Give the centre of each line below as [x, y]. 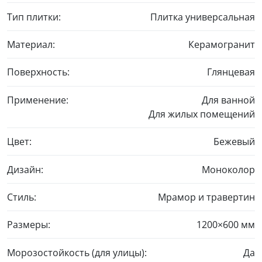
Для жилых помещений [202, 114]
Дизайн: [25, 169]
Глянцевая [231, 72]
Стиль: [22, 197]
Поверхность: [38, 72]
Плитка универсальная [203, 17]
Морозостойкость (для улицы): [77, 252]
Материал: [31, 44]
